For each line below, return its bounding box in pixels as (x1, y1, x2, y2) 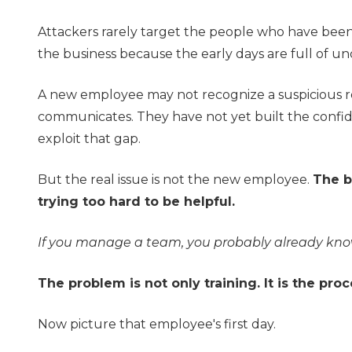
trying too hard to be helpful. (38, 193, 235, 209)
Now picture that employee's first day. (38, 316, 276, 332)
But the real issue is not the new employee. (38, 171, 313, 187)
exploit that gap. (38, 130, 141, 146)
